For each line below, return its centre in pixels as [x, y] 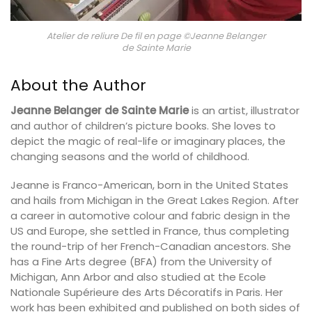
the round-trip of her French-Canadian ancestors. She [151, 247]
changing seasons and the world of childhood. [130, 156]
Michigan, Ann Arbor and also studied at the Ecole [138, 277]
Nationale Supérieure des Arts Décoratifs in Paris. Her [147, 292]
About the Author [78, 85]
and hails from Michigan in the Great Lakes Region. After [155, 201]
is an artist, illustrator [244, 110]
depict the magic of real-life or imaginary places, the [148, 141]
